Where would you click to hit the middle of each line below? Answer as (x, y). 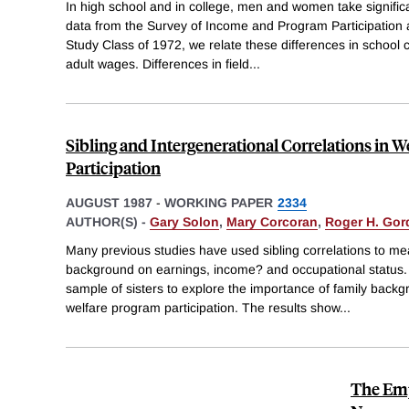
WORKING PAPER (219, 202)
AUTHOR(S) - (108, 221)
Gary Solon (184, 221)
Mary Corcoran (272, 221)
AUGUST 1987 (109, 202)
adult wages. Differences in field (157, 63)
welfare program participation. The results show (203, 308)
